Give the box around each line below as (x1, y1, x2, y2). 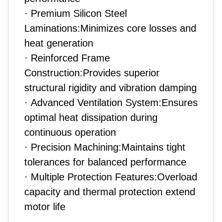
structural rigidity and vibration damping (24, 82, 197, 93)
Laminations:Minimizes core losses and (24, 23, 196, 34)
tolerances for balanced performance (24, 157, 186, 167)
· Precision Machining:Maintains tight (24, 142, 185, 153)
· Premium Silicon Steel (24, 8, 127, 19)
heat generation (24, 38, 93, 49)
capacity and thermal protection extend (24, 186, 195, 197)
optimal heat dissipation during (24, 112, 158, 123)
